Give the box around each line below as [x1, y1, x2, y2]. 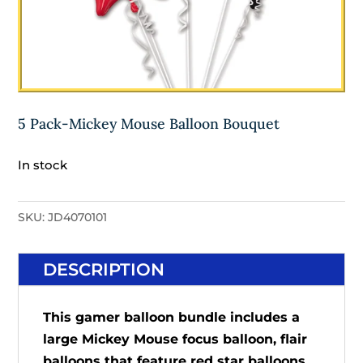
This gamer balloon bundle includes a [43, 310, 301, 326]
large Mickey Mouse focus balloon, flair [43, 331, 308, 348]
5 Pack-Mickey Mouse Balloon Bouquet [18, 114, 280, 134]
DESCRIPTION [43, 259, 165, 280]
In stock [18, 158, 68, 173]
